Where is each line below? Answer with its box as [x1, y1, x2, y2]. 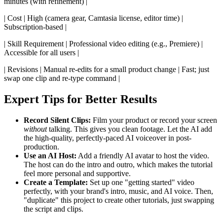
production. [24, 142, 59, 151]
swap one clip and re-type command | [4, 74, 120, 83]
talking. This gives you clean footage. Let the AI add [47, 124, 212, 133]
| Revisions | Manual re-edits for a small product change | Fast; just [4, 65, 209, 74]
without [24, 124, 47, 133]
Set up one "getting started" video [88, 178, 194, 186]
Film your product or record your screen [91, 115, 217, 124]
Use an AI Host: [24, 151, 76, 160]
